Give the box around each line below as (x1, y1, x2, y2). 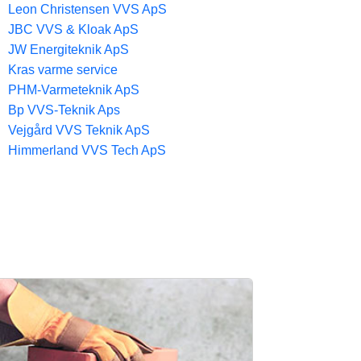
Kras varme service (8, 63, 118, 77)
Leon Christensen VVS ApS (8, 2, 167, 16)
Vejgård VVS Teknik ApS (8, 123, 150, 137)
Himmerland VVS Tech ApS (8, 143, 166, 157)
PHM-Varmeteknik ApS (8, 83, 139, 97)
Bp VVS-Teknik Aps (8, 103, 120, 117)
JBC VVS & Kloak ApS (8, 23, 139, 36)
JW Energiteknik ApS (8, 43, 129, 56)
